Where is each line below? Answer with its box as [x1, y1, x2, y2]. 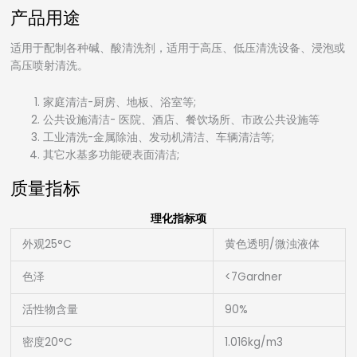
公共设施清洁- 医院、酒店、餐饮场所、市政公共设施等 [43, 112, 320, 127]
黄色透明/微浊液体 [225, 236, 320, 252]
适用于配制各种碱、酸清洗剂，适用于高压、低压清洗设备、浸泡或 [10, 40, 346, 56]
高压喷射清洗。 [10, 57, 89, 73]
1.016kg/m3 [225, 334, 284, 350]
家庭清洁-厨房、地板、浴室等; [43, 94, 197, 110]
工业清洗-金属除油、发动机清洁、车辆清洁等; [43, 129, 275, 145]
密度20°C [22, 334, 73, 350]
